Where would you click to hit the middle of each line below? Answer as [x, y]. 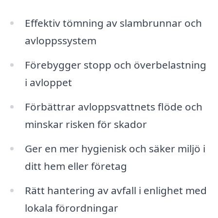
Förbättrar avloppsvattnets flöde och [113, 106]
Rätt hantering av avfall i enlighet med [116, 190]
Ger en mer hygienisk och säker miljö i [115, 148]
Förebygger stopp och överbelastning [115, 65]
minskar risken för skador [86, 124]
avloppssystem [60, 41]
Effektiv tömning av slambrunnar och [113, 23]
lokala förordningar [71, 208]
